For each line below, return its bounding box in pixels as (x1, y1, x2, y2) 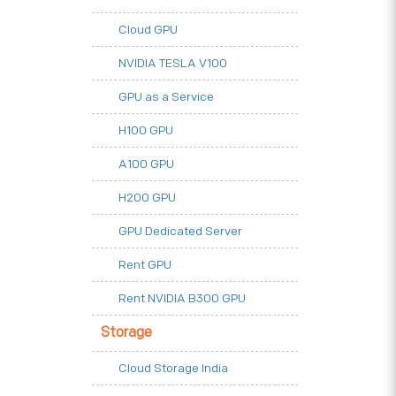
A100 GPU (118, 156, 174, 172)
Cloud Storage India (118, 361, 228, 377)
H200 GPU (118, 190, 176, 206)
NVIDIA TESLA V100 (118, 56, 227, 72)
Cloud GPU (118, 22, 178, 38)
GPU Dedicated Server (118, 224, 242, 240)
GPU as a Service (118, 89, 214, 105)
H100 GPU (118, 123, 173, 139)
